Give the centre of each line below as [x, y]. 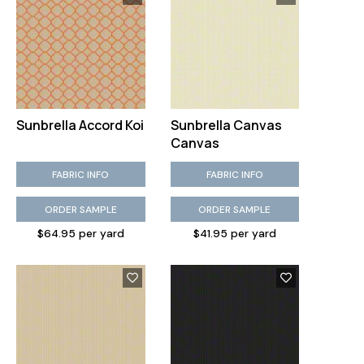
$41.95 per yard [234, 234]
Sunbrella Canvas [226, 125]
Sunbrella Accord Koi [80, 125]
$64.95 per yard [80, 234]
